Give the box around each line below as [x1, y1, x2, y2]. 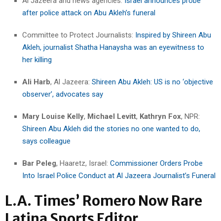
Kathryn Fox [140, 111, 181, 121]
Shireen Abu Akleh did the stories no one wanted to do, [22, 124, 200, 133]
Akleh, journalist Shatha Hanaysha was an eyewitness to [22, 42, 204, 52]
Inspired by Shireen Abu [133, 30, 211, 39]
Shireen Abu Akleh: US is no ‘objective [92, 77, 213, 86]
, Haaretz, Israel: [56, 158, 110, 168]
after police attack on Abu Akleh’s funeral [22, 8, 155, 17]
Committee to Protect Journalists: [22, 30, 133, 39]
